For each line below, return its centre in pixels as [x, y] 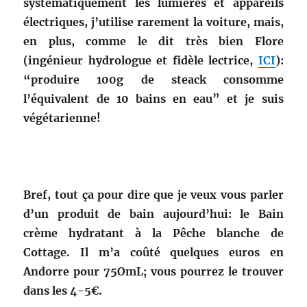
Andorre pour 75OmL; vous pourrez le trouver [153, 272]
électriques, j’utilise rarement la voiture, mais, [153, 22]
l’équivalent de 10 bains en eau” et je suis [153, 99]
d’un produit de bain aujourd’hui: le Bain [153, 214]
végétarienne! [62, 118]
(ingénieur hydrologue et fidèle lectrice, [141, 61]
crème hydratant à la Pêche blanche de [153, 233]
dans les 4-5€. [63, 291]
